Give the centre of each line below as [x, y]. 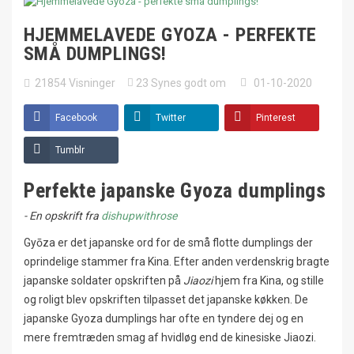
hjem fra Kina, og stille [268, 280]
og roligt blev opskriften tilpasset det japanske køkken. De [166, 299]
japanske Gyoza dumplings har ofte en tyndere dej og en [164, 318]
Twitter [171, 117]
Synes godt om [188, 83]
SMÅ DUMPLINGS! [95, 53]
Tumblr [70, 150]
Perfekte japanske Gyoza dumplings [175, 190]
